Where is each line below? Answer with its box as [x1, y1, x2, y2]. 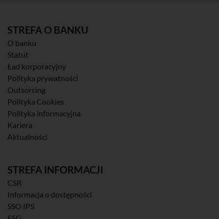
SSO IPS [7, 201, 34, 211]
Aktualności [7, 131, 47, 141]
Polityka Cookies [7, 96, 64, 106]
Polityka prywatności [7, 73, 78, 83]
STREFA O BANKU [7, 23, 88, 36]
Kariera [7, 120, 32, 130]
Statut [7, 49, 28, 59]
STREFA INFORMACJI [7, 163, 103, 175]
